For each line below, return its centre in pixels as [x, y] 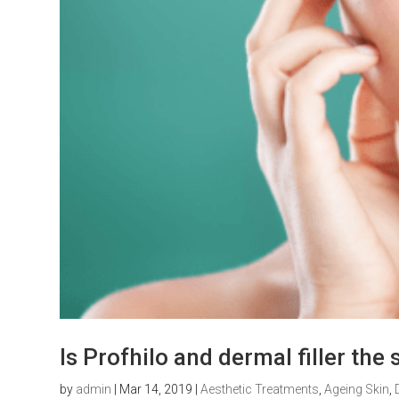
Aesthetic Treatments [260, 389]
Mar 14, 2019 [156, 389]
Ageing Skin [357, 389]
